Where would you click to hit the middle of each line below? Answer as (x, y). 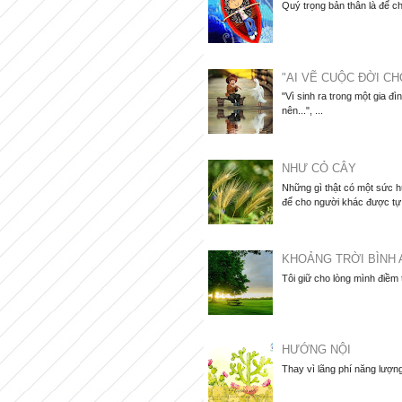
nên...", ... (303, 111)
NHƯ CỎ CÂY (319, 168)
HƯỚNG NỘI (317, 350)
